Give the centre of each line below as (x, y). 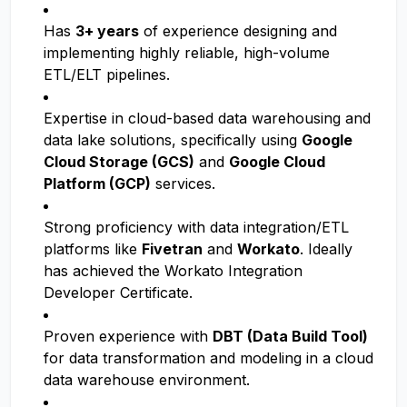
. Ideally (326, 249)
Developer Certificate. (118, 293)
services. (183, 184)
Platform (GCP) (97, 184)
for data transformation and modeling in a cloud (208, 358)
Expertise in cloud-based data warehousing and (207, 118)
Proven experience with (128, 336)
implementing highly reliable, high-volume (187, 53)
